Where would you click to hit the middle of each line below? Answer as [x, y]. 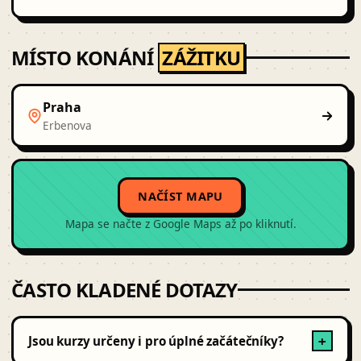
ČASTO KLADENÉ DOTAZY [124, 290]
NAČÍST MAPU [180, 197]
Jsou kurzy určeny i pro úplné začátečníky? [156, 341]
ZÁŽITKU [201, 58]
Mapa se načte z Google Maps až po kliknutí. [180, 224]
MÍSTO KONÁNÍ [85, 58]
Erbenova [67, 126]
